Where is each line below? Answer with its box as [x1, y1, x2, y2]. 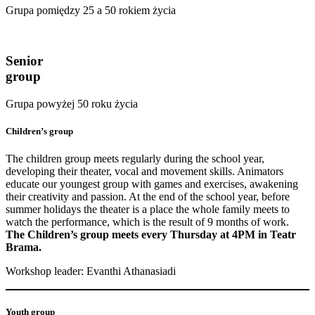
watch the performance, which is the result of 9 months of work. [6, 216, 289, 229]
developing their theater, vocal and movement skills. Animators [6, 165, 283, 178]
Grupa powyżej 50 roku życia [6, 98, 138, 110]
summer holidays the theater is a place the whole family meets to [6, 203, 290, 216]
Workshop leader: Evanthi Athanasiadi [6, 265, 176, 278]
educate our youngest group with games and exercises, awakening [6, 178, 298, 191]
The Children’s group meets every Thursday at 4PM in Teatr [6, 229, 296, 241]
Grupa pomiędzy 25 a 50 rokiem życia [6, 4, 176, 16]
